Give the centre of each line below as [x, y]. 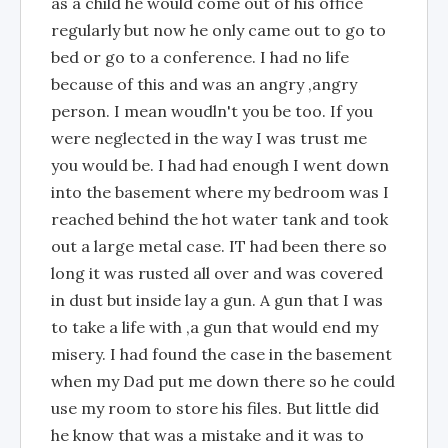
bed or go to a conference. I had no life [200, 57]
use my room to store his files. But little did [215, 408]
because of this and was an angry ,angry [204, 84]
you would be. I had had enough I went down [220, 165]
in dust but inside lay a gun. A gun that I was [217, 300]
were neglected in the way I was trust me [209, 138]
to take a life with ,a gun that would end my [214, 327]
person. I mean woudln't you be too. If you [212, 111]
